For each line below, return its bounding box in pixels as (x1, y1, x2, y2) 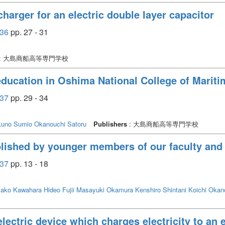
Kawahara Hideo (13, 184, 60, 194)
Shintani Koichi (163, 184, 206, 194)
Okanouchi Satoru (34, 119, 86, 129)
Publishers (93, 119, 127, 129)
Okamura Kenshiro (106, 184, 161, 194)
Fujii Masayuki (62, 184, 104, 194)
